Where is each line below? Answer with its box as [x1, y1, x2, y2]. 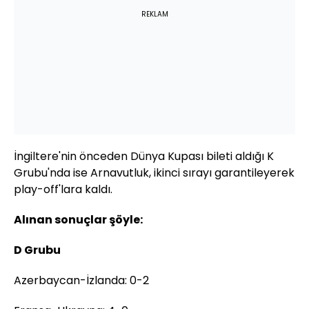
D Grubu [14, 242, 61, 259]
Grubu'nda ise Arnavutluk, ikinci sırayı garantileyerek [14, 165, 295, 181]
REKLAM [141, 9, 168, 20]
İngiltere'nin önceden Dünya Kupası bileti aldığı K [14, 148, 274, 165]
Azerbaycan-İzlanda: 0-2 [14, 272, 149, 289]
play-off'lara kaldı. [14, 181, 112, 198]
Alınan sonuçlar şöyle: [14, 212, 143, 228]
